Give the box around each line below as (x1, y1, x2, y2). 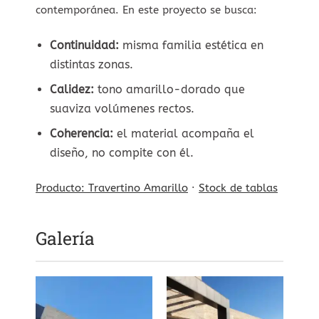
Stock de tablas (199, 181, 278, 194)
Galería (36, 226, 95, 251)
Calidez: (50, 82, 94, 96)
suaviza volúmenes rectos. (50, 101, 194, 115)
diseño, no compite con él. (50, 145, 194, 159)
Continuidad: (50, 38, 119, 52)
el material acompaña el (117, 126, 254, 140)
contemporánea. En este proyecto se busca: (36, 4, 257, 17)
